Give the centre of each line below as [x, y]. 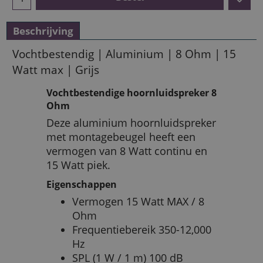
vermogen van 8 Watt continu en [127, 151]
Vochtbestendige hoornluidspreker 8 [131, 92]
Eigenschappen [82, 185]
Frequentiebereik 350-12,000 [142, 230]
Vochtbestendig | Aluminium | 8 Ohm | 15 [124, 53]
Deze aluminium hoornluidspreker [131, 123]
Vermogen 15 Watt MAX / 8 [138, 202]
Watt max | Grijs [56, 69]
